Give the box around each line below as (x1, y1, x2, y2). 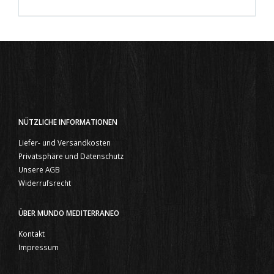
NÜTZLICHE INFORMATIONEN (18, 116, 117, 127)
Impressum (18, 242, 59, 252)
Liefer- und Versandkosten (18, 137, 111, 147)
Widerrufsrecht (18, 177, 71, 188)
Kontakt (18, 228, 45, 239)
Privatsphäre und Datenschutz (18, 150, 124, 161)
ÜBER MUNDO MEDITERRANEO (18, 207, 119, 218)
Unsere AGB (18, 164, 60, 174)
